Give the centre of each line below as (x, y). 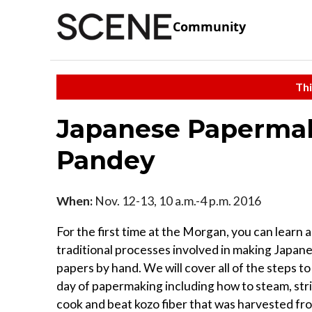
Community (209, 27)
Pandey (106, 160)
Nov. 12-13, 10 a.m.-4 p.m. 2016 (177, 201)
